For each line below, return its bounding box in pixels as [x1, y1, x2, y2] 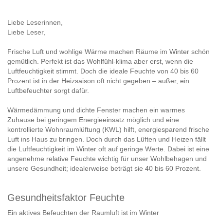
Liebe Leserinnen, [7, 18, 63, 26]
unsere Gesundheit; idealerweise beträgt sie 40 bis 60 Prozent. [7, 164, 201, 172]
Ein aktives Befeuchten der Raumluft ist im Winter [7, 208, 159, 217]
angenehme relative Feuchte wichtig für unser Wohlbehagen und [7, 154, 207, 163]
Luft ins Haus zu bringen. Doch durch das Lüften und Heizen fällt [7, 135, 206, 143]
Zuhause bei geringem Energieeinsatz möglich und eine [7, 115, 179, 124]
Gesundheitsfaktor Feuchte [7, 192, 125, 203]
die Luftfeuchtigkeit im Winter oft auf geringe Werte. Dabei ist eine [7, 145, 209, 153]
